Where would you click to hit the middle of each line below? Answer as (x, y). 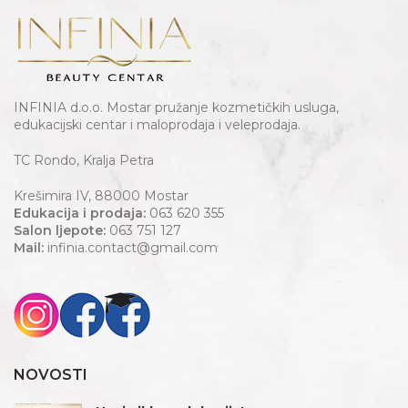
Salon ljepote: (60, 231)
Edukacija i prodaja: (80, 214)
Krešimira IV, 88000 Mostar (101, 196)
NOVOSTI (51, 375)
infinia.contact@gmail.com (131, 248)
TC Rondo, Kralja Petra (84, 161)
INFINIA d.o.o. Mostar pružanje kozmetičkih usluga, (176, 108)
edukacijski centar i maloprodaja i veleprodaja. (157, 125)
